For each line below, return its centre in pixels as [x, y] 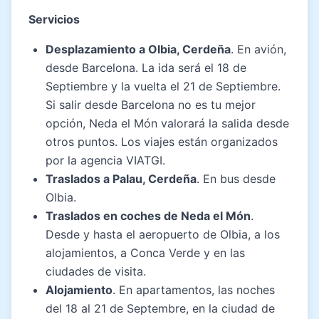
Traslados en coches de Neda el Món [148, 216]
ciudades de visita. [96, 272]
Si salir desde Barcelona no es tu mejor [151, 105]
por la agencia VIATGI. [105, 161]
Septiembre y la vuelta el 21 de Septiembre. [163, 87]
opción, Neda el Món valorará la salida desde [167, 124]
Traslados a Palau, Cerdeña [121, 179]
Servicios [54, 20]
